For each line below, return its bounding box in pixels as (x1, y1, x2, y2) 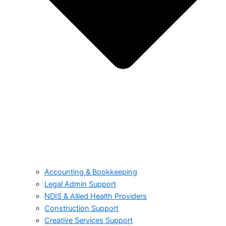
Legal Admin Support (44, 179, 116, 189)
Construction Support (44, 203, 119, 213)
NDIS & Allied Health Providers (44, 191, 147, 201)
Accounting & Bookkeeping (44, 167, 137, 177)
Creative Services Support (44, 215, 133, 225)
